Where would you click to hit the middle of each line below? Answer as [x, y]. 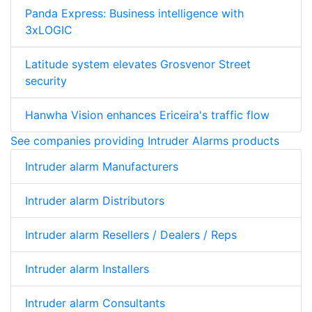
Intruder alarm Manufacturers [102, 166]
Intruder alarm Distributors [95, 200]
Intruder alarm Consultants [95, 303]
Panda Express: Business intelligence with [134, 13]
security [46, 80]
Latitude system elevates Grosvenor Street [138, 64]
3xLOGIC [49, 30]
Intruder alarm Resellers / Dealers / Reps [131, 234]
